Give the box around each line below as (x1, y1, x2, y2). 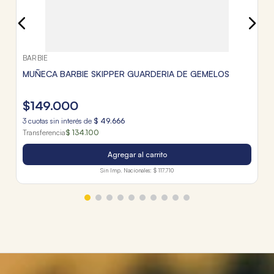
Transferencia (23, 128, 65, 138)
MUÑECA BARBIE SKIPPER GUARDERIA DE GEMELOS (23, 68, 229, 80)
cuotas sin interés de (26, 116, 94, 126)
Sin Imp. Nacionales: (100, 166, 152, 174)
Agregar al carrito (107, 150, 167, 160)
